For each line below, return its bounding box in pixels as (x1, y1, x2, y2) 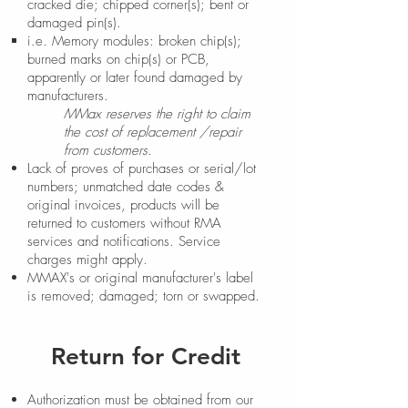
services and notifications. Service (27, 232, 220, 250)
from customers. (64, 141, 152, 159)
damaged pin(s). (27, 14, 121, 32)
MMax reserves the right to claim (64, 105, 250, 123)
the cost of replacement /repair (64, 123, 241, 141)
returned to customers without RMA (27, 214, 221, 232)
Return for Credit (51, 342, 240, 371)
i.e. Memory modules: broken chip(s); (27, 32, 241, 50)
